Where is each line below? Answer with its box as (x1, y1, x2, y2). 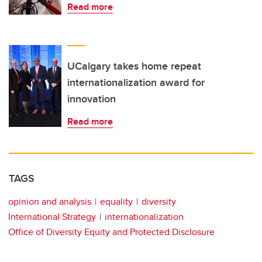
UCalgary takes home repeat (67, 58, 201, 74)
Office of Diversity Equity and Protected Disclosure (8, 225, 215, 239)
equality (100, 195, 133, 209)
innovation (67, 91, 116, 107)
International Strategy (8, 210, 96, 224)
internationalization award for (67, 75, 205, 91)
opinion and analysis (8, 195, 91, 209)
